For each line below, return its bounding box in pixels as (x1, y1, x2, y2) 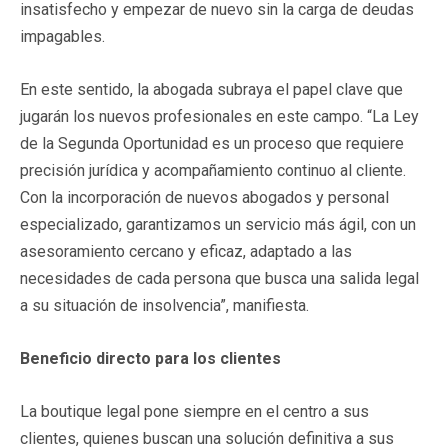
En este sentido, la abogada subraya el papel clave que (20, 79, 403, 99)
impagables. (20, 26, 109, 46)
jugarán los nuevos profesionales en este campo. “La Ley (20, 106, 419, 126)
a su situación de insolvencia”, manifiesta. (20, 295, 313, 315)
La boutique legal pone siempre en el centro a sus (20, 401, 369, 421)
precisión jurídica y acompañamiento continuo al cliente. (20, 160, 406, 180)
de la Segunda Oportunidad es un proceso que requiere (20, 133, 404, 153)
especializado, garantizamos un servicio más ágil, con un (20, 214, 416, 234)
